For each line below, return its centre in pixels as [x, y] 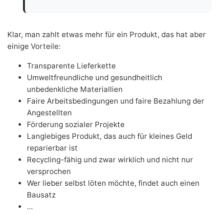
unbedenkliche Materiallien [75, 89]
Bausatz [41, 195]
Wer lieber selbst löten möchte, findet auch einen [113, 183]
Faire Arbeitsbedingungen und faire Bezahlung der [116, 101]
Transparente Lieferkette [71, 66]
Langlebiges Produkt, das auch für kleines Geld [109, 136]
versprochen [49, 171]
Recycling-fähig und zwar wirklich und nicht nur [110, 159]
